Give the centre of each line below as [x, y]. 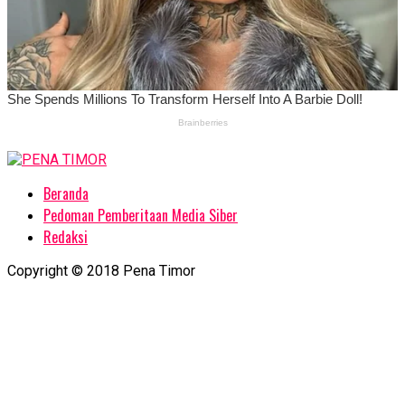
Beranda [66, 193]
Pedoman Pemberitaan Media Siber [141, 215]
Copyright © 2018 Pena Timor [101, 270]
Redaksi [66, 236]
